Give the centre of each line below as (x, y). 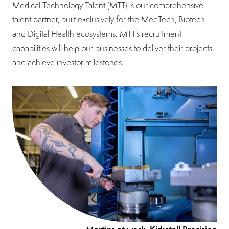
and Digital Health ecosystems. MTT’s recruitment (97, 34)
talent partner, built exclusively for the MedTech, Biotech (109, 19)
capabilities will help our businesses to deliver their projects (112, 48)
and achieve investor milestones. (68, 62)
